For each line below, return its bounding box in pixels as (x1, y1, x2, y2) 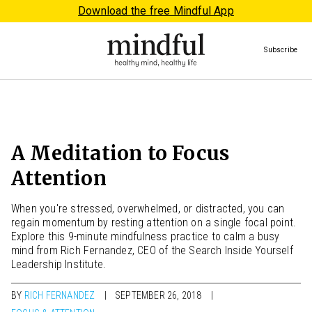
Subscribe (264, 45, 298, 54)
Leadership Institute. (11, 258, 107, 271)
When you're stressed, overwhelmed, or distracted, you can (11, 202, 285, 215)
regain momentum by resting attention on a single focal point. (11, 216, 297, 229)
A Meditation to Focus (11, 141, 230, 166)
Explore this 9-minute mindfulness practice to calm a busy (11, 230, 280, 243)
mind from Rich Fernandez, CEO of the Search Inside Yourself (11, 244, 293, 257)
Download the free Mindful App (78, 4, 234, 17)
